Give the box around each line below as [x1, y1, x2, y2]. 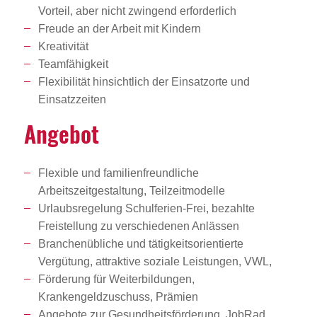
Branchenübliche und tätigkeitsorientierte [38, 237, 243, 250]
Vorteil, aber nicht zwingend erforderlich [38, 4, 236, 17]
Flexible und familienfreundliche [38, 166, 199, 179]
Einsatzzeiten [38, 93, 106, 105]
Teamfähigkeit [38, 57, 108, 70]
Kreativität [38, 40, 88, 52]
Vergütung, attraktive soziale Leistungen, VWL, [38, 255, 272, 267]
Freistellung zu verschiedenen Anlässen [38, 219, 239, 232]
